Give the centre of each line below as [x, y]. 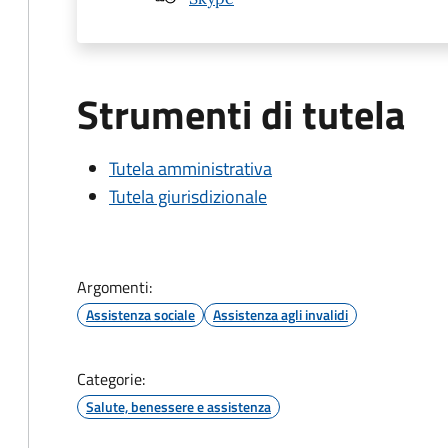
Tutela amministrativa [190, 168]
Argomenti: [114, 287]
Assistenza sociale [140, 314]
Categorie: [111, 379]
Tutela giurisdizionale [188, 196]
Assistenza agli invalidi [280, 314]
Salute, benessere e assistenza [178, 406]
